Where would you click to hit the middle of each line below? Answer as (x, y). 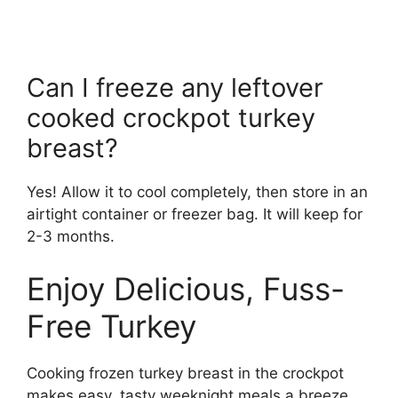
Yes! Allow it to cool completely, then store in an (197, 191)
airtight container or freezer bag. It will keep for (195, 214)
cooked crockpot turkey (171, 117)
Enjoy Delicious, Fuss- (186, 289)
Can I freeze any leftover (175, 87)
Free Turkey (111, 326)
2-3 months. (71, 236)
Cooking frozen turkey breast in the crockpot (185, 374)
